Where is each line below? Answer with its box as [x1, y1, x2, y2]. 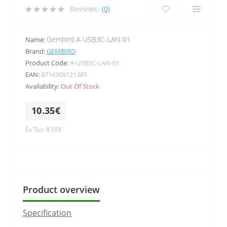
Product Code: [25, 58, 70, 67]
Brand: [25, 46, 47, 56]
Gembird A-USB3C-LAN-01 [47, 34, 131, 44]
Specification [23, 207, 71, 218]
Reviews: [70, 4, 99, 14]
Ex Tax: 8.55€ [25, 125, 62, 134]
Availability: [25, 81, 61, 91]
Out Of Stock [61, 81, 99, 91]
